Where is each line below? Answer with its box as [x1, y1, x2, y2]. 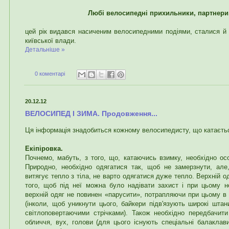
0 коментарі [34, 71, 65, 77]
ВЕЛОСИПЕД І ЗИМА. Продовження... [25, 109, 157, 118]
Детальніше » [25, 46, 65, 54]
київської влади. [25, 37, 76, 45]
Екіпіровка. [25, 145, 63, 153]
